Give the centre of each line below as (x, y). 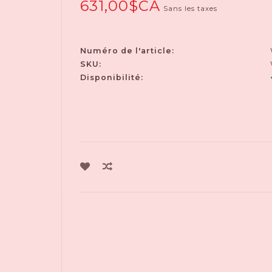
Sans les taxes (190, 8)
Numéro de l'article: (127, 51)
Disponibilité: (111, 77)
